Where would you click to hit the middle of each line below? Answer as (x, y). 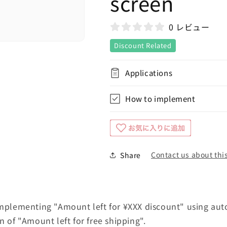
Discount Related (143, 45)
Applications (149, 73)
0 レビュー (189, 27)
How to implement (160, 99)
